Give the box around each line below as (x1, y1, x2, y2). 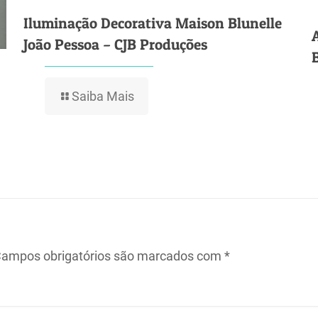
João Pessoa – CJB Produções (23, 35, 207, 53)
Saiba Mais (71, 88, 134, 104)
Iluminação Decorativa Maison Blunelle (23, 13, 282, 32)
